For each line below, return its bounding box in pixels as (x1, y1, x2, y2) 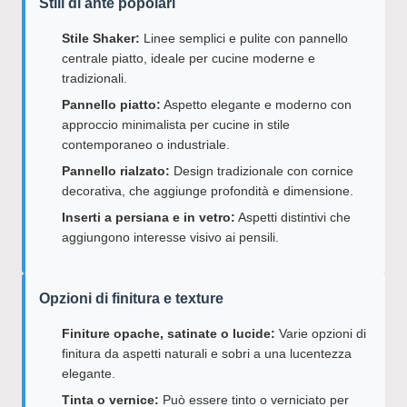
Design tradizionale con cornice (170, 164, 353, 178)
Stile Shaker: (62, 31, 140, 45)
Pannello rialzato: (62, 164, 170, 178)
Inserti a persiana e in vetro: (62, 210, 235, 224)
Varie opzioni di (275, 326, 366, 341)
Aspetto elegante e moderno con (161, 97, 352, 112)
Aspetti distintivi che (235, 210, 351, 224)
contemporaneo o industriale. (62, 137, 230, 152)
